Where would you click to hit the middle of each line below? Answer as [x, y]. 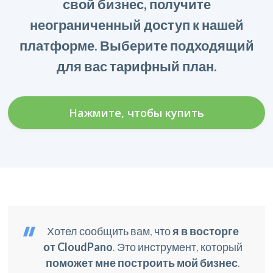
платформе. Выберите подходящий [136, 45]
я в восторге [206, 231]
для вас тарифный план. [136, 66]
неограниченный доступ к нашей [136, 24]
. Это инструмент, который [178, 246]
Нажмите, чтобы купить [136, 112]
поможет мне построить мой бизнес [142, 262]
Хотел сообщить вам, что [110, 231]
